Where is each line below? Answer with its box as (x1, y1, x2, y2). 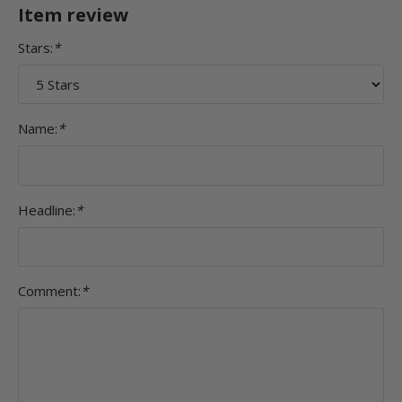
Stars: (18, 38, 53, 57)
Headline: (18, 200, 75, 219)
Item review (18, 3, 128, 28)
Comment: (18, 282, 81, 301)
